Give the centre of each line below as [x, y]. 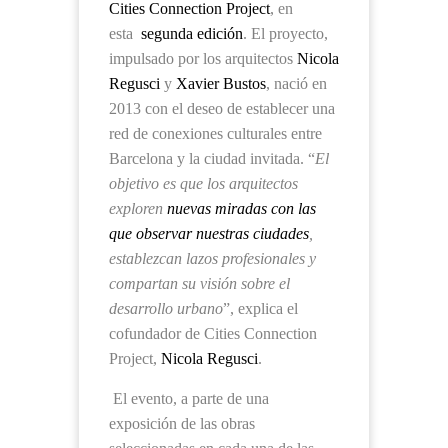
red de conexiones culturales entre [215, 133]
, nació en [296, 83]
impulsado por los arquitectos [203, 58]
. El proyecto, [285, 33]
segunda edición [192, 33]
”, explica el [260, 308]
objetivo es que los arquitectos [203, 183]
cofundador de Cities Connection [213, 333]
